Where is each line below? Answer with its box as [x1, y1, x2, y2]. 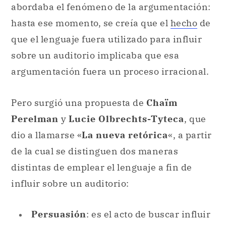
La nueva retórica [82, 129, 168, 141]
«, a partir [168, 129, 212, 141]
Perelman [11, 112, 61, 125]
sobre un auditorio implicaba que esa [11, 49, 179, 62]
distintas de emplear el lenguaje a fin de [11, 161, 192, 173]
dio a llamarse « [11, 129, 82, 141]
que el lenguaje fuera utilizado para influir [11, 33, 202, 45]
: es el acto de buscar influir [86, 208, 210, 220]
